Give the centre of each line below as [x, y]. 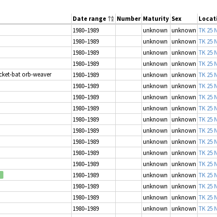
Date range [90, 18]
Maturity [156, 18]
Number [129, 18]
